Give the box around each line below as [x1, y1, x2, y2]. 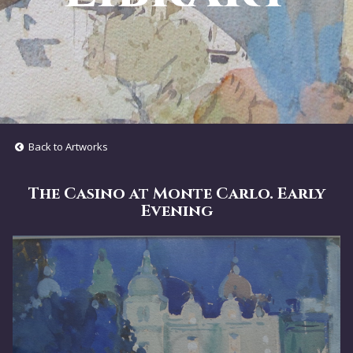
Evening [140, 200, 213, 221]
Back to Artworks [25, 139, 108, 154]
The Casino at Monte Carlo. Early [28, 183, 325, 204]
